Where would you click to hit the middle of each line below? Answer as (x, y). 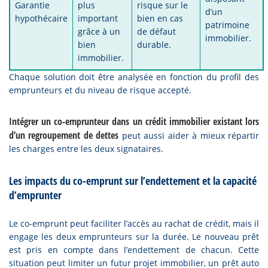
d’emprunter (35, 195)
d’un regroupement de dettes (64, 135)
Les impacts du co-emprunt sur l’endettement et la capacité (133, 181)
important (98, 18)
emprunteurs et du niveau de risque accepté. (100, 90)
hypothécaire (41, 18)
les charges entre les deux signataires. (86, 149)
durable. (154, 45)
